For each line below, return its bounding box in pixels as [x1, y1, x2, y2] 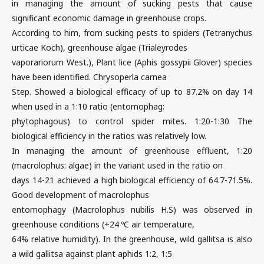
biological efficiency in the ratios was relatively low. [12, 130, 206, 141]
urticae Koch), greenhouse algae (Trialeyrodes [12, 42, 187, 53]
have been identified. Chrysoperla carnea [12, 71, 167, 82]
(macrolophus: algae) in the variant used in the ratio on [12, 160, 223, 171]
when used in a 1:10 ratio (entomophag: [12, 101, 164, 112]
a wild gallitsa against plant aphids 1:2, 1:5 [12, 248, 172, 259]
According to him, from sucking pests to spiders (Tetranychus [12, 27, 252, 38]
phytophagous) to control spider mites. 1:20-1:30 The [12, 115, 252, 127]
